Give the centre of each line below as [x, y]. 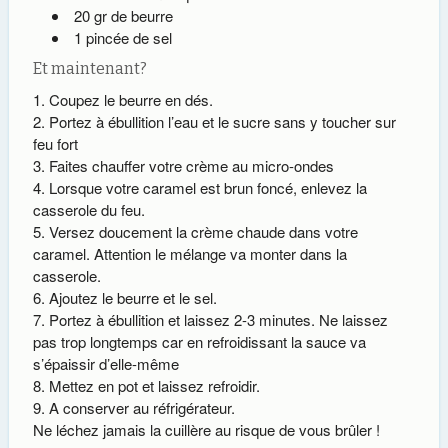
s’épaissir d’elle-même [105, 364]
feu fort [55, 144]
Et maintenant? [89, 69]
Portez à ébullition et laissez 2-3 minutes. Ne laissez [218, 320]
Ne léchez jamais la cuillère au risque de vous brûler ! [206, 430]
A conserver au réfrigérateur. [141, 408]
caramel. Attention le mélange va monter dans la [189, 254]
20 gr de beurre [123, 16]
